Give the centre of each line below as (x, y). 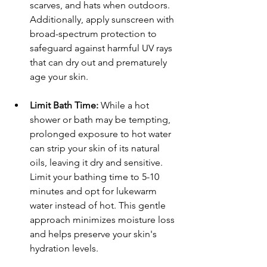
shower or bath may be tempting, (101, 119)
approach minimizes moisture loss (103, 219)
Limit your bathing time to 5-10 (96, 176)
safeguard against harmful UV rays (102, 48)
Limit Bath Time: (64, 105)
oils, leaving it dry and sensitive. (97, 162)
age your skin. (59, 76)
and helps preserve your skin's (94, 234)
